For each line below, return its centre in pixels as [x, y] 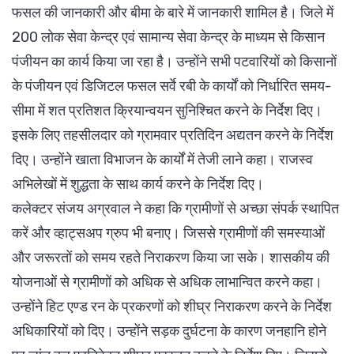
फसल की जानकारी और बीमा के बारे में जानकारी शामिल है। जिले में [173, 13]
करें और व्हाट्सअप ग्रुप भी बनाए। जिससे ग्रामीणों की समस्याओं [168, 233]
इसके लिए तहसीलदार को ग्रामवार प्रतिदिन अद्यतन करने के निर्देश [173, 136]
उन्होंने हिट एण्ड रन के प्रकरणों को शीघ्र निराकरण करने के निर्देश [172, 307]
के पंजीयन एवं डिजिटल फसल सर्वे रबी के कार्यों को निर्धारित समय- [171, 87]
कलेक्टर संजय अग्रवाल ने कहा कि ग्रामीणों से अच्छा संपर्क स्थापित [175, 209]
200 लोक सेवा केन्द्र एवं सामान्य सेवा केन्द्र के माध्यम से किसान [168, 38]
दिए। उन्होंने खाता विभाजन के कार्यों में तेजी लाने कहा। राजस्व [162, 160]
